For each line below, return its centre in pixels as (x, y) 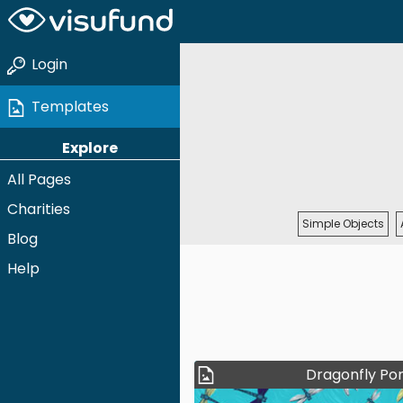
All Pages (39, 179)
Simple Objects (343, 223)
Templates (70, 107)
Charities (39, 209)
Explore (90, 148)
